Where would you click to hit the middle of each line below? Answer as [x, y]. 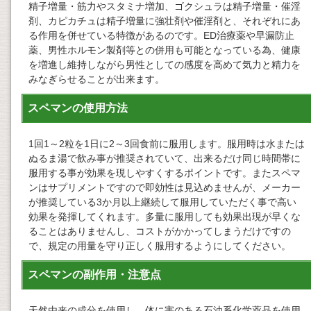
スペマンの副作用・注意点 [94, 275]
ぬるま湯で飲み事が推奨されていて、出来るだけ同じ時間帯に [165, 159]
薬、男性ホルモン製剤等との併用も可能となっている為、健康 [165, 50]
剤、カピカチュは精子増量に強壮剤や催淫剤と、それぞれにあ [165, 21]
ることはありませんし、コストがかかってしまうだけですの [160, 232]
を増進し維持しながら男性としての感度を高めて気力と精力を [165, 65]
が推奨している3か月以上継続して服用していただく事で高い [162, 202]
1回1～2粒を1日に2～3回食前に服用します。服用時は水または [167, 144]
